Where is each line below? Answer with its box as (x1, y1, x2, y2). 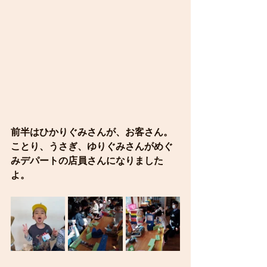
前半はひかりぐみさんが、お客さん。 (11, 127, 173, 137)
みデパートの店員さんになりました (11, 156, 163, 166)
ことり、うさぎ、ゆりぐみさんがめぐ (11, 141, 173, 151)
